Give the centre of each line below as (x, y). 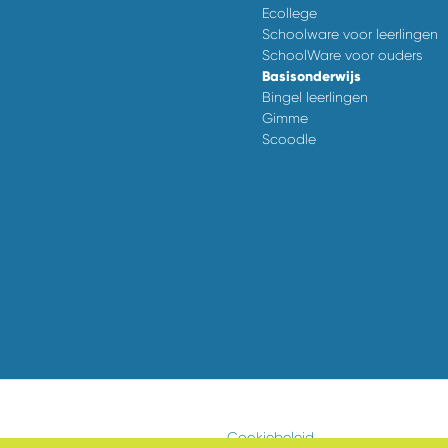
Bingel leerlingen (315, 97)
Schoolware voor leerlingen (350, 34)
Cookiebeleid (270, 436)
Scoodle (289, 139)
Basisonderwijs (311, 77)
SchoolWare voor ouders (342, 55)
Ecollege (289, 13)
